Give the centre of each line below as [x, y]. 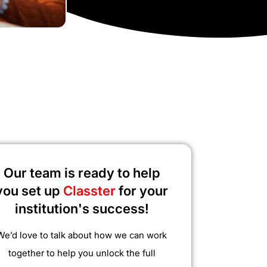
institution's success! [82, 209]
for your [143, 191]
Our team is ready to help [82, 173]
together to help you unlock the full [82, 253]
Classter [91, 191]
